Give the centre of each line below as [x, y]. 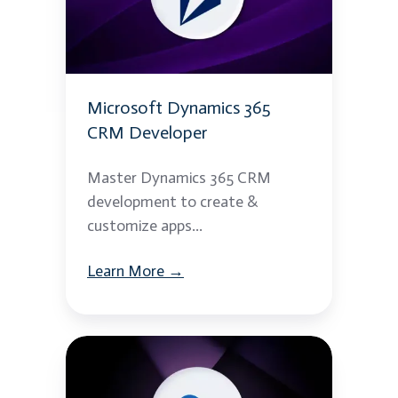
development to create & [172, 202]
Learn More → [135, 271]
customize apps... [145, 226]
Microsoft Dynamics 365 [179, 108]
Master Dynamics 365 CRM [179, 178]
